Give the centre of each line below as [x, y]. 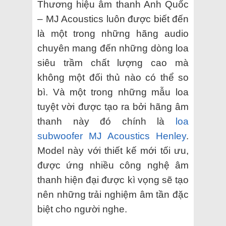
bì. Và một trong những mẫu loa [113, 92]
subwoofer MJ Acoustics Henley [112, 136]
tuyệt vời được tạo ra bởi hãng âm [113, 106]
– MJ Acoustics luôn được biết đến [113, 19]
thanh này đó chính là [106, 121]
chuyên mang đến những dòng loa [113, 48]
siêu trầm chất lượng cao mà [113, 63]
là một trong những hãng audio [113, 33]
